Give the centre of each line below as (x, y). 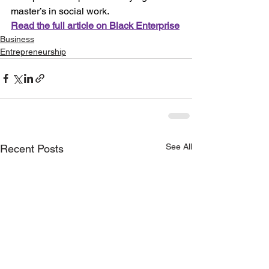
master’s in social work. (61, 11)
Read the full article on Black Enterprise (95, 25)
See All (179, 146)
